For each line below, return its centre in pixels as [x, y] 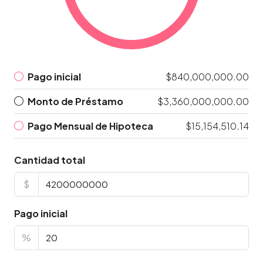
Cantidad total [50, 160]
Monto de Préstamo [75, 101]
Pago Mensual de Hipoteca [90, 126]
